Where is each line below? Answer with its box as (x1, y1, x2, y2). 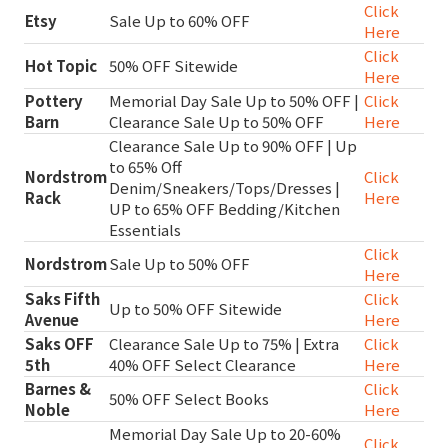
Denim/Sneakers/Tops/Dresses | (109, 176, 340, 198)
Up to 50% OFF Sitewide (109, 297, 282, 319)
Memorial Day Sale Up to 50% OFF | (109, 89, 359, 111)
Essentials (109, 218, 181, 240)
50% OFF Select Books (109, 387, 269, 409)
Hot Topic (25, 54, 97, 76)
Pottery (25, 89, 83, 111)
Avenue (25, 308, 79, 330)
